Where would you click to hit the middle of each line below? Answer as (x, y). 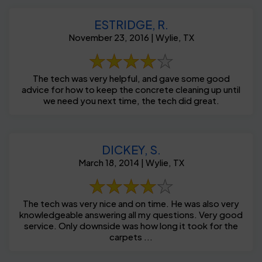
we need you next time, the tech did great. (131, 100)
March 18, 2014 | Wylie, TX (131, 162)
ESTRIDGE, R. (131, 24)
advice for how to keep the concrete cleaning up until (131, 89)
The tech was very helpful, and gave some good (131, 78)
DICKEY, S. (131, 149)
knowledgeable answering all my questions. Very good (131, 214)
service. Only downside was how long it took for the (131, 225)
